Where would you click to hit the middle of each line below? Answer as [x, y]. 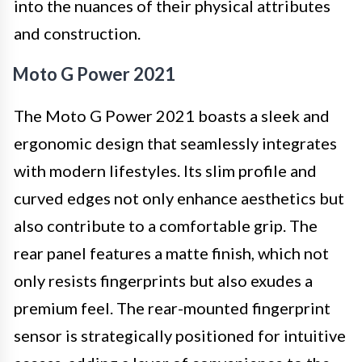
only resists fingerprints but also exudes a [163, 280]
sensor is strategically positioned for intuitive [180, 335]
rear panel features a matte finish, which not [171, 253]
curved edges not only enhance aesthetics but [179, 198]
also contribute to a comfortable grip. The [166, 225]
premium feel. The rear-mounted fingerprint [172, 307]
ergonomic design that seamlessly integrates [175, 143]
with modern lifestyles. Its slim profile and [165, 170]
